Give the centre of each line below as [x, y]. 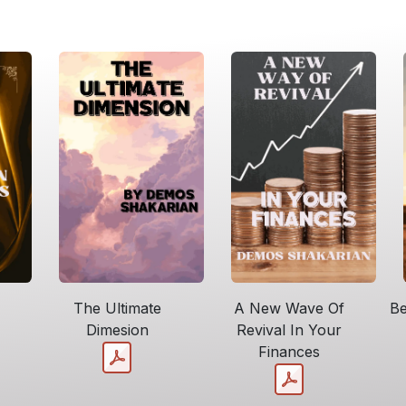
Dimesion [117, 330]
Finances [289, 352]
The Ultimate [117, 309]
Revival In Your [289, 330]
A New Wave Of [289, 309]
